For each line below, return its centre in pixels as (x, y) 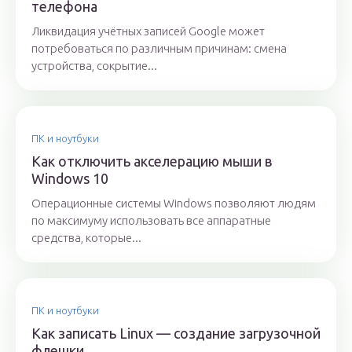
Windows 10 (70, 179)
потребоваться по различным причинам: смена (159, 49)
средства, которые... (86, 238)
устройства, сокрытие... (94, 66)
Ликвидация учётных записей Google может (148, 31)
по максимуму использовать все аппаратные (151, 221)
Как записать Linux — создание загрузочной (176, 334)
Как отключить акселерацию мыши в (152, 161)
